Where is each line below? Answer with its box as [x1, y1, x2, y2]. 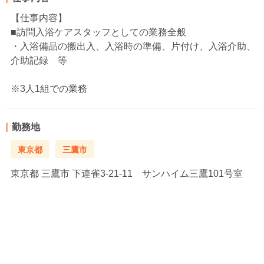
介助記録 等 [11, 55, 67, 66]
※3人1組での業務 [11, 84, 87, 94]
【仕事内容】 [11, 13, 67, 24]
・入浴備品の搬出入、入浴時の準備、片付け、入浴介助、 [11, 41, 256, 52]
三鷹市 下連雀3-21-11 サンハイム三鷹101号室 [39, 169, 243, 179]
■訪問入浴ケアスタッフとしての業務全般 [11, 27, 186, 38]
